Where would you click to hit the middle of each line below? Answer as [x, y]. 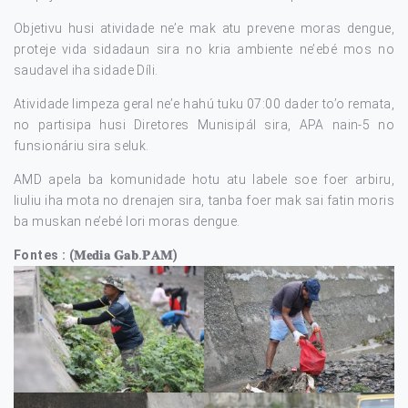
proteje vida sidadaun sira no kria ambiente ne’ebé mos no [204, 49]
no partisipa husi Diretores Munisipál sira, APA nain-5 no [204, 125]
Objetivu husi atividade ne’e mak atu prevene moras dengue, [204, 28]
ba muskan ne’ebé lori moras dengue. [127, 221]
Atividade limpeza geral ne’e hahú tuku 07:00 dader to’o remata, [204, 104]
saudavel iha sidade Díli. [86, 70]
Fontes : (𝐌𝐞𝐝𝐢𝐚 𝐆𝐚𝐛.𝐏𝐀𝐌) [96, 255]
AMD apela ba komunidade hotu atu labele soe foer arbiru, [204, 179]
